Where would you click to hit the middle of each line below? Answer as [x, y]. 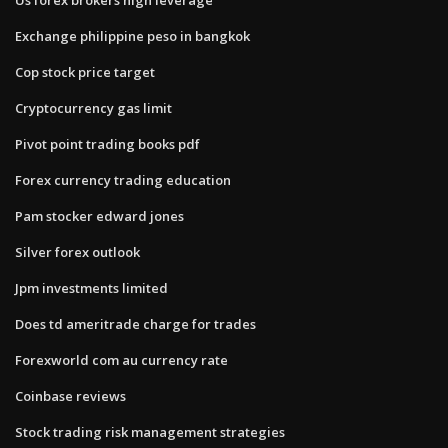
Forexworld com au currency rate [121, 359]
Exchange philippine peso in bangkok [132, 35]
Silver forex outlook [77, 251]
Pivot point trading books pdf [107, 143]
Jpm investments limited [91, 287]
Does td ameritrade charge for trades [135, 323]
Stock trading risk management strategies [150, 431]
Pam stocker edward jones [99, 215]
